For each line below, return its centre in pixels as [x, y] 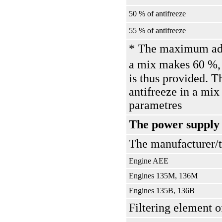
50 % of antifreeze [157, 14]
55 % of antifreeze [157, 30]
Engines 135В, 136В [162, 191]
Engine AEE [149, 161]
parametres [155, 105]
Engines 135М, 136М [163, 176]
